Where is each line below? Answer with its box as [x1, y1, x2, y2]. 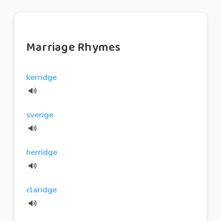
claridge [26, 184, 57, 195]
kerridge [26, 71, 57, 83]
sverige [26, 109, 53, 120]
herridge [26, 146, 57, 158]
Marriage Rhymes [26, 37, 121, 57]
